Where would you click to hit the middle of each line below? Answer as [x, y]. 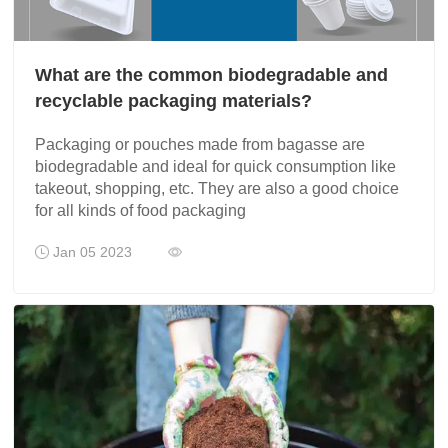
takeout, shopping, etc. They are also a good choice [217, 189]
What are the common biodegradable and [212, 75]
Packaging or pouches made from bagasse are [200, 145]
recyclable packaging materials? [174, 101]
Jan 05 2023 [109, 252]
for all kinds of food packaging [141, 211]
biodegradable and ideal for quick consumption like [216, 167]
